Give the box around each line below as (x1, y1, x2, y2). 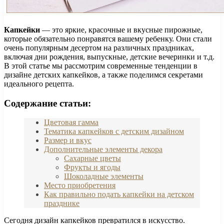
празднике (44, 199, 79, 208)
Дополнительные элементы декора (44, 145, 162, 154)
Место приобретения (44, 181, 115, 190)
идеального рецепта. (4, 79, 74, 88)
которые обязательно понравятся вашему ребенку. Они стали (4, 34, 212, 43)
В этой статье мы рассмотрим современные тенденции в (4, 61, 197, 70)
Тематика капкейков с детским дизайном (44, 127, 184, 136)
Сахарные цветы (64, 154, 121, 163)
